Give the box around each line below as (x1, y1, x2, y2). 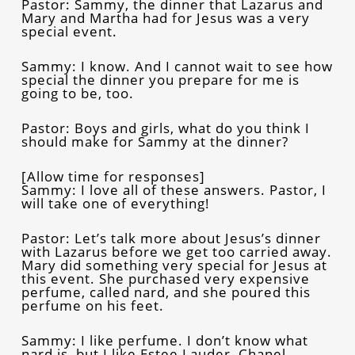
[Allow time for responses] (21, 167, 205, 185)
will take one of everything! (21, 194, 210, 212)
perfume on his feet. (21, 296, 164, 315)
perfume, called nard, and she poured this (21, 283, 311, 301)
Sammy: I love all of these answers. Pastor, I (21, 181, 326, 199)
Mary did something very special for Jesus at (21, 256, 327, 274)
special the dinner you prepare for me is (21, 71, 300, 89)
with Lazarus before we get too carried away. (21, 242, 332, 261)
